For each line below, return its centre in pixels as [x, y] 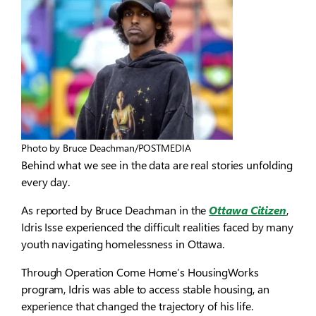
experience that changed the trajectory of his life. [137, 305]
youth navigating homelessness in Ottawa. [123, 243]
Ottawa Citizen [248, 209]
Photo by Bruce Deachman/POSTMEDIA [106, 147]
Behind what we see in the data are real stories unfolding [157, 164]
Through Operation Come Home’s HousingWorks [140, 272]
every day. [46, 181]
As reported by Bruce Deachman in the [115, 209]
